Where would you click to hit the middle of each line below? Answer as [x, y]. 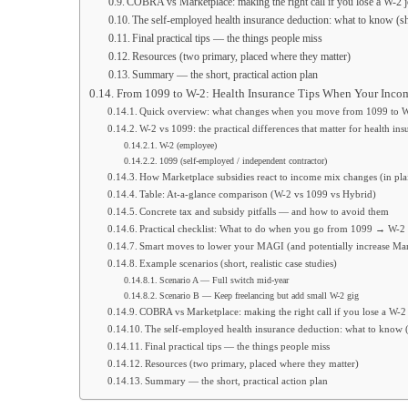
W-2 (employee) [188, 145]
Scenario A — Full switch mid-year [224, 280]
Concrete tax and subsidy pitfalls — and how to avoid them [265, 211]
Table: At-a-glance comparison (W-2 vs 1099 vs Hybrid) [258, 194]
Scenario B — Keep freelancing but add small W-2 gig [259, 296]
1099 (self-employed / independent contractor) [243, 161]
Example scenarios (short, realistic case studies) [239, 263]
